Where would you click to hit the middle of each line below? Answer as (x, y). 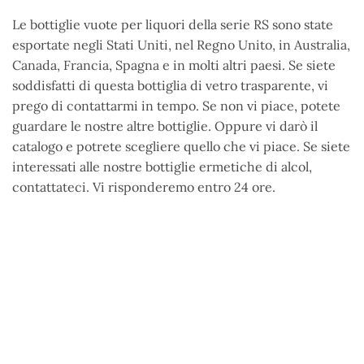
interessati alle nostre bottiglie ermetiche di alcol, (162, 167)
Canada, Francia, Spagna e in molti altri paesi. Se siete (174, 65)
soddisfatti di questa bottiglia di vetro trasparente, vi (170, 86)
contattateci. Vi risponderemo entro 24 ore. (144, 187)
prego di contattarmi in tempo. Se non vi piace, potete (176, 106)
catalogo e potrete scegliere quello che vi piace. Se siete (181, 147)
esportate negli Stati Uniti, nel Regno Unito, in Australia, (181, 45)
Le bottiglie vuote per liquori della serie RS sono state (173, 25)
